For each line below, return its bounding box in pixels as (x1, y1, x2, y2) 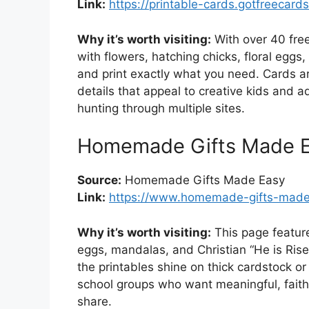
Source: (77, 173, 121, 187)
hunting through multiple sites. (77, 101, 245, 115)
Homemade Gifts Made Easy (121, 173, 285, 187)
